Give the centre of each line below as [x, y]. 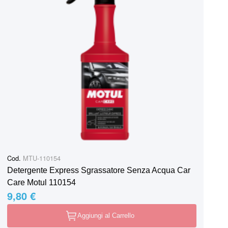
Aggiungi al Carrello [106, 215]
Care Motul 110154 [41, 182]
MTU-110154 [41, 158]
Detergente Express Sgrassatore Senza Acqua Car [99, 170]
